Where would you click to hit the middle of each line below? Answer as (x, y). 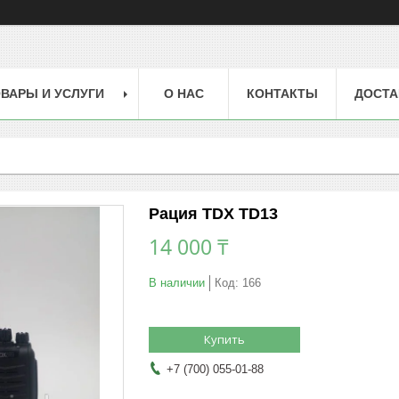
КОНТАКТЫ (282, 93)
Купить (224, 339)
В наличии (177, 282)
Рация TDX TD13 (213, 213)
